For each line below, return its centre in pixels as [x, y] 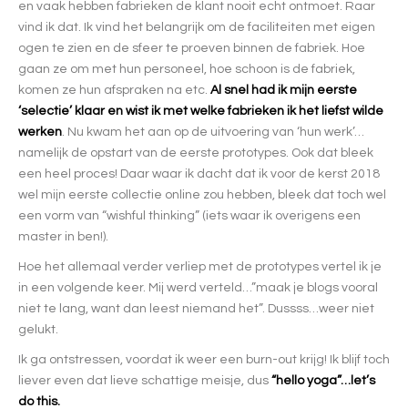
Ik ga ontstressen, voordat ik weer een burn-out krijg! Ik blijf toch [204, 359]
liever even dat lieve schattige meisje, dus [145, 380]
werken [40, 132]
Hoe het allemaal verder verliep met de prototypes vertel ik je [200, 266]
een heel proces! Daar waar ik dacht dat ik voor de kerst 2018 [199, 173]
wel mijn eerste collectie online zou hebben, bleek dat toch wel [202, 194]
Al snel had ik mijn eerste [284, 90]
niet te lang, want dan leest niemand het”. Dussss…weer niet [196, 308]
